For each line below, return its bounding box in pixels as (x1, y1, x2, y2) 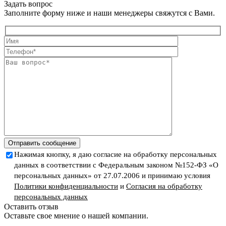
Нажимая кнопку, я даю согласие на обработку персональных (14, 150, 217, 158)
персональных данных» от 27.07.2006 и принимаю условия (14, 172, 210, 180)
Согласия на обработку (126, 182, 202, 190)
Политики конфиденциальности (14, 182, 118, 190)
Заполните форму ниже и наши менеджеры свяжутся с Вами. (4, 9, 215, 18)
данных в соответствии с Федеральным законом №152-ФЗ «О (14, 161, 218, 169)
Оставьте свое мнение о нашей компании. (4, 211, 148, 220)
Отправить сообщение (8, 139, 76, 147)
